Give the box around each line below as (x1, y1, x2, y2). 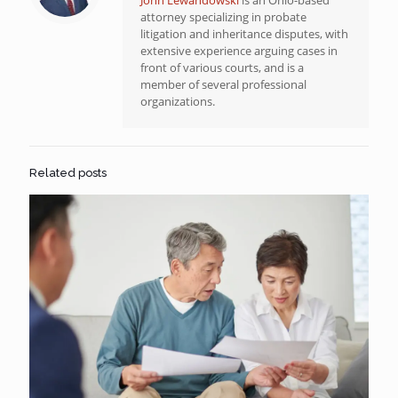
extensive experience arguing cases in (140, 42, 338, 59)
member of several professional (140, 76, 306, 92)
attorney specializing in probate (140, 8, 306, 25)
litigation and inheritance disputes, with (140, 25, 348, 42)
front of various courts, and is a (140, 59, 304, 76)
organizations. (140, 92, 215, 109)
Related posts (29, 165, 107, 179)
